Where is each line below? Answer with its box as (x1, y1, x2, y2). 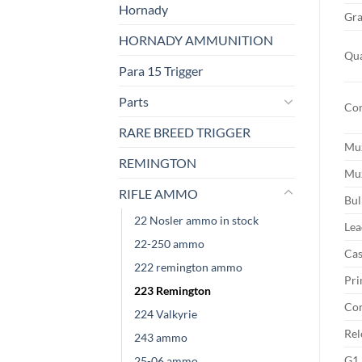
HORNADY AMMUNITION (119, 32, 273, 48)
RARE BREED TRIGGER (119, 124, 250, 140)
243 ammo (134, 330, 187, 344)
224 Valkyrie (134, 306, 197, 321)
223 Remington (134, 283, 211, 297)
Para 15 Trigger (119, 62, 203, 78)
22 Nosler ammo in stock (134, 213, 259, 227)
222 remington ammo (134, 259, 242, 274)
